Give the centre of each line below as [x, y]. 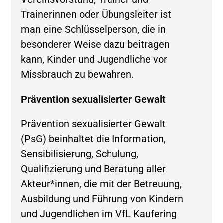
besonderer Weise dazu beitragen [96, 44]
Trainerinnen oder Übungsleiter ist [96, 14]
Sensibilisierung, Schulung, [80, 154]
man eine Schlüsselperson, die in [94, 29]
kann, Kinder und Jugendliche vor [94, 59]
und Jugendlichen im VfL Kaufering [99, 214]
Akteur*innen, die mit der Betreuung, [102, 184]
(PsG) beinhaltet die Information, [94, 139]
